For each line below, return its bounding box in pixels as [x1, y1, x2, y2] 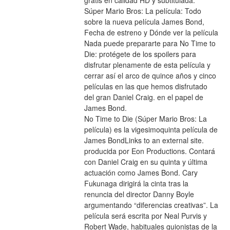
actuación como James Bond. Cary [84, 167, 198, 178]
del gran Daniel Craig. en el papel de [84, 92, 203, 103]
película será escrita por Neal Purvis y [84, 210, 207, 221]
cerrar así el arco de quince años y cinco [84, 70, 216, 81]
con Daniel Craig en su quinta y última [84, 157, 207, 167]
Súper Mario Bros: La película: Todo [84, 6, 201, 16]
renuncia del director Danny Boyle [84, 189, 194, 200]
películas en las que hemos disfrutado [84, 81, 207, 92]
